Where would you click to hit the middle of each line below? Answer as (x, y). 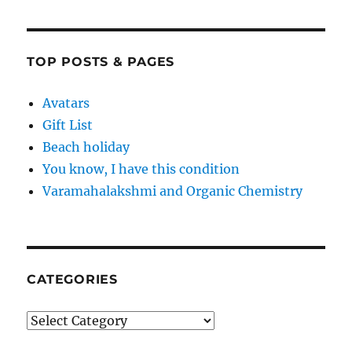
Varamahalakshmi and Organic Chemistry (173, 191)
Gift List (68, 125)
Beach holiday (86, 147)
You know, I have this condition (141, 169)
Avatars (66, 103)
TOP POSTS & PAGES (101, 62)
